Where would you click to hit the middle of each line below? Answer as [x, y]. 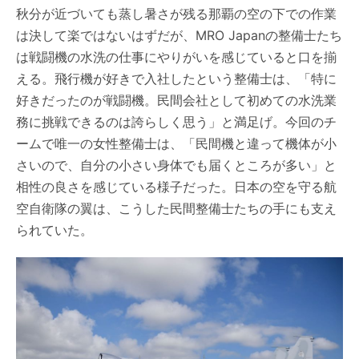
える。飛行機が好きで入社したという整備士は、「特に [176, 79]
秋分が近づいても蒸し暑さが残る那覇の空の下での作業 [176, 14]
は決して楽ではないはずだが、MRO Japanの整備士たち [179, 35]
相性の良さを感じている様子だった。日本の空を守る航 [176, 187]
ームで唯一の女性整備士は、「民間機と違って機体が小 [176, 143]
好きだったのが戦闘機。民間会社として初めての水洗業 [176, 100]
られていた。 [54, 230]
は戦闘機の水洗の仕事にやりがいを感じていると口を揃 [176, 57]
